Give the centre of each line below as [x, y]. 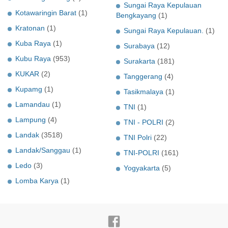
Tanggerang [143, 77]
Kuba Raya [33, 44]
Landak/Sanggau [43, 150]
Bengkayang [136, 16]
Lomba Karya [37, 181]
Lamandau [33, 105]
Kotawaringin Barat [46, 13]
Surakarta [139, 61]
